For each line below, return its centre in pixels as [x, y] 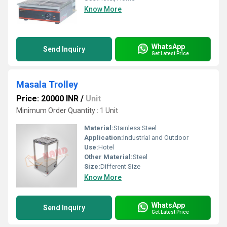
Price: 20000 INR [47, 99]
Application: [104, 138]
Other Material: [108, 157]
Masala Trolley [47, 84]
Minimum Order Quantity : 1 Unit [67, 110]
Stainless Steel [135, 128]
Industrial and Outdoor [156, 138]
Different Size [120, 166]
